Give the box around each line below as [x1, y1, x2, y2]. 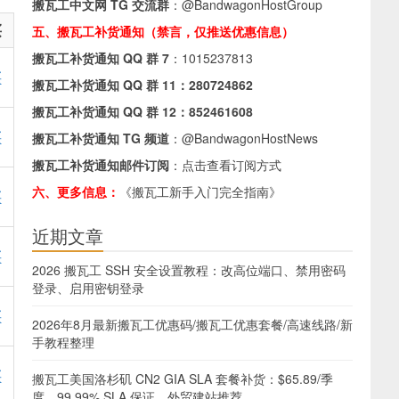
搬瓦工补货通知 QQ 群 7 [32, 49, 169, 67]
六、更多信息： [32, 183, 119, 200]
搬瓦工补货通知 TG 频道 [32, 129, 169, 147]
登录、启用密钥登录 [32, 279, 144, 297]
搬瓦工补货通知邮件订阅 [32, 156, 169, 174]
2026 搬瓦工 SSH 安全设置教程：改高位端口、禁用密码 [32, 261, 346, 279]
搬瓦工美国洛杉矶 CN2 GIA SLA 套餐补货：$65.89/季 [32, 370, 333, 387]
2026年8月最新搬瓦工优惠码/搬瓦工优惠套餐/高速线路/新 [32, 315, 353, 333]
